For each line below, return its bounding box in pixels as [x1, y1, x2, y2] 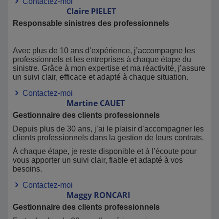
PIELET [91, 6, 116, 17]
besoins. [13, 165, 42, 173]
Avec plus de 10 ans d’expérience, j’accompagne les [13, 46, 195, 55]
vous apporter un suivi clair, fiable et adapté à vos [13, 156, 183, 164]
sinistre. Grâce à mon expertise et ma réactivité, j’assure [13, 64, 205, 72]
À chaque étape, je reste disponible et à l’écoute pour [13, 147, 197, 155]
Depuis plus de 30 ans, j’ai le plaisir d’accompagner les [13, 125, 204, 133]
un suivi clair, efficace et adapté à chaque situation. [13, 73, 188, 81]
